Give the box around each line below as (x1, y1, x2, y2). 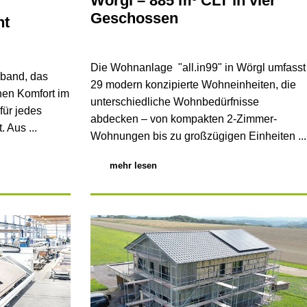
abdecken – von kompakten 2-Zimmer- (90, 113, 277, 125)
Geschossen (90, 10, 178, 27)
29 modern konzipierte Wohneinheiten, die (90, 79, 296, 90)
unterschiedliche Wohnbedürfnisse (90, 96, 259, 108)
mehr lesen (109, 160, 157, 171)
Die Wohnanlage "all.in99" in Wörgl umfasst (90, 62, 306, 73)
